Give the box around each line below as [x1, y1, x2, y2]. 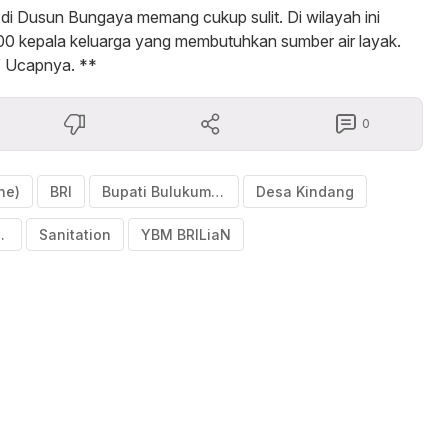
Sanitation [39, 225, 111, 243]
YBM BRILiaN [141, 225, 231, 243]
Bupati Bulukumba [211, 182, 224, 200]
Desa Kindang [256, 182, 354, 200]
